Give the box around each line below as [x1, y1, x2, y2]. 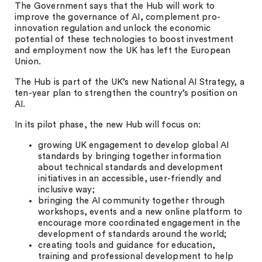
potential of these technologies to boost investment [15, 35, 234, 44]
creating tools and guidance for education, [38, 241, 216, 250]
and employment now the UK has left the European [15, 46, 231, 55]
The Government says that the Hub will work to [15, 2, 215, 11]
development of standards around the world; [38, 230, 227, 239]
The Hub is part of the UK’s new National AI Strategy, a [15, 78, 245, 87]
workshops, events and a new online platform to [38, 208, 243, 216]
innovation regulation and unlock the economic [15, 24, 211, 33]
